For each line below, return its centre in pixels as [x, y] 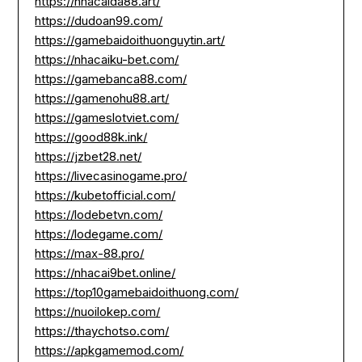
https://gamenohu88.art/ [102, 98]
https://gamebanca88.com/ [111, 78]
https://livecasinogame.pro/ [111, 175]
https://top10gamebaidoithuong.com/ [137, 292]
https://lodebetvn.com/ [99, 214]
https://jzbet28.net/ [88, 156]
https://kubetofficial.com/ [105, 195]
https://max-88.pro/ [90, 253]
